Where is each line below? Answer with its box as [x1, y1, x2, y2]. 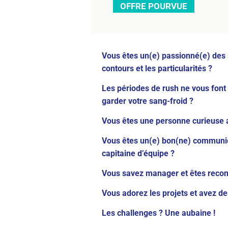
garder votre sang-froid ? [102, 96, 193, 106]
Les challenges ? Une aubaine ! [102, 208, 215, 218]
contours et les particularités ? [102, 63, 212, 73]
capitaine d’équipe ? [102, 148, 175, 158]
